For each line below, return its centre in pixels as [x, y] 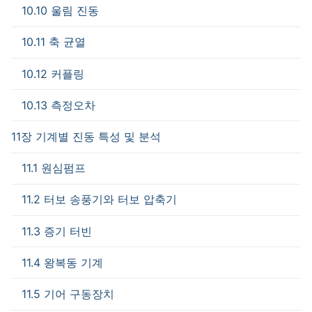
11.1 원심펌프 [54, 168]
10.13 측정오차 [58, 105]
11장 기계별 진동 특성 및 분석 [86, 137]
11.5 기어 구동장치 [68, 294]
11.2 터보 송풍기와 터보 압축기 [99, 200]
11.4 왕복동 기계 [62, 262]
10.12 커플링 [53, 73]
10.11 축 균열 [54, 42]
